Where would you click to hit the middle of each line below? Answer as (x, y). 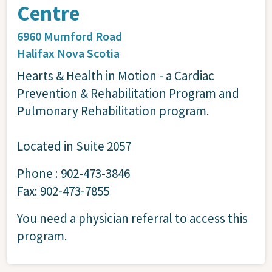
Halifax (37, 53)
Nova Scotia (88, 53)
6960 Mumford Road (70, 36)
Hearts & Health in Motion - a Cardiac (116, 75)
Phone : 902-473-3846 (73, 173)
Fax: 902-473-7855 (63, 191)
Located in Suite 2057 (74, 146)
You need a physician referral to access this (132, 218)
